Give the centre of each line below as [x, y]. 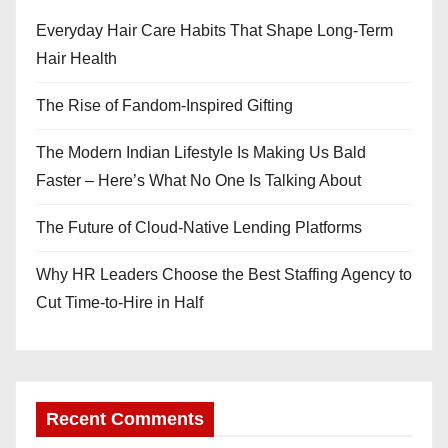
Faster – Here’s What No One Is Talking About [198, 180]
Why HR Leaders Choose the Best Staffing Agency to [224, 274]
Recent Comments [125, 418]
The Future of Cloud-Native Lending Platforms [199, 227]
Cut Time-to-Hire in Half [119, 302]
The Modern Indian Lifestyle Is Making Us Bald [201, 152]
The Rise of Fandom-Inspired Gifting [164, 105]
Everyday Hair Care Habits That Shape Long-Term [214, 30]
